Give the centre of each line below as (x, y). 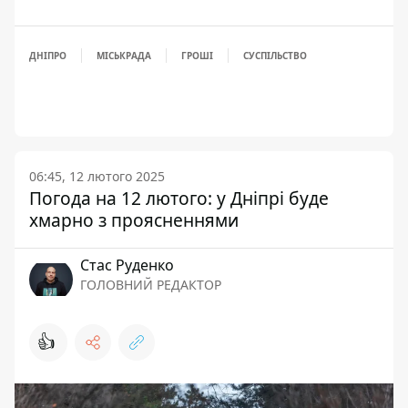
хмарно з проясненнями (134, 219)
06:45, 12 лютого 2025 (97, 176)
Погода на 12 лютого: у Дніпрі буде (179, 198)
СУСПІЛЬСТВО (275, 55)
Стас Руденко (127, 265)
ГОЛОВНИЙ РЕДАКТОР (151, 284)
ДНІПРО (48, 55)
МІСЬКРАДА (124, 55)
